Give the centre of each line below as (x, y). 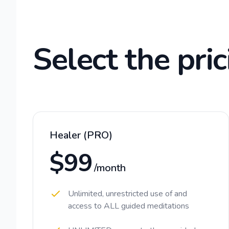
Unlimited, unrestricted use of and (128, 194)
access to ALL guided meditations (129, 206)
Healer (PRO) (81, 135)
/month (110, 168)
